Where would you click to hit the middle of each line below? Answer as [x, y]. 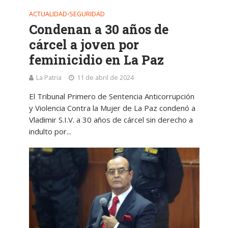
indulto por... [50, 132]
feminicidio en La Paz [96, 60]
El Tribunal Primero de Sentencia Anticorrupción [111, 96]
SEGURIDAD [87, 14]
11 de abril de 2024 [105, 78]
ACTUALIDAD [48, 14]
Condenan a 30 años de [98, 30]
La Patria [49, 78]
